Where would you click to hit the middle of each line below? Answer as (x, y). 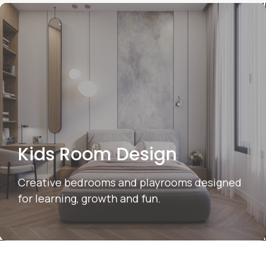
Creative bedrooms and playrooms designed (130, 182)
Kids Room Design (97, 154)
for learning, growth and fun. (89, 198)
